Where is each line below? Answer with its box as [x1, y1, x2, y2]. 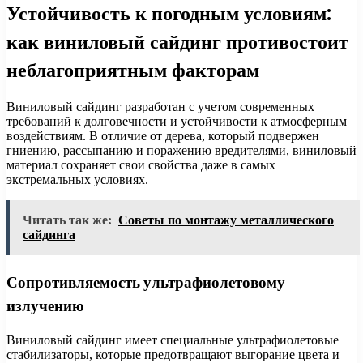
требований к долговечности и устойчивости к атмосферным [6, 114, 347, 129]
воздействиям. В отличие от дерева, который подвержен [6, 129, 319, 143]
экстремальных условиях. [6, 173, 148, 187]
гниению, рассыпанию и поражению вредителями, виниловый [6, 143, 357, 158]
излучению [6, 295, 84, 318]
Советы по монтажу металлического [118, 213, 334, 228]
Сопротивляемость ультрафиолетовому [6, 271, 285, 294]
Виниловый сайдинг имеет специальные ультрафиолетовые [6, 332, 339, 347]
